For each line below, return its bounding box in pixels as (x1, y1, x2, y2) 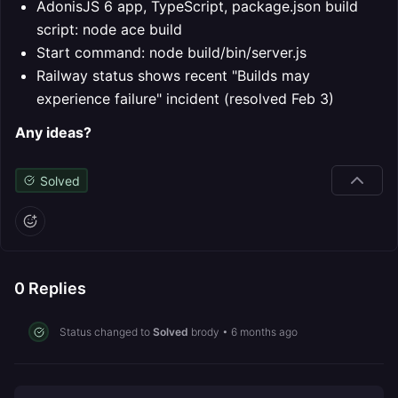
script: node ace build (36, 20, 182, 38)
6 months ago (231, 324, 298, 338)
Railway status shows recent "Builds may (36, 67, 310, 84)
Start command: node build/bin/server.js (36, 44, 306, 61)
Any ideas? (15, 123, 92, 141)
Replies (25, 279, 86, 298)
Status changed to (60, 324, 153, 338)
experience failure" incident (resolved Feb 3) (36, 90, 334, 107)
